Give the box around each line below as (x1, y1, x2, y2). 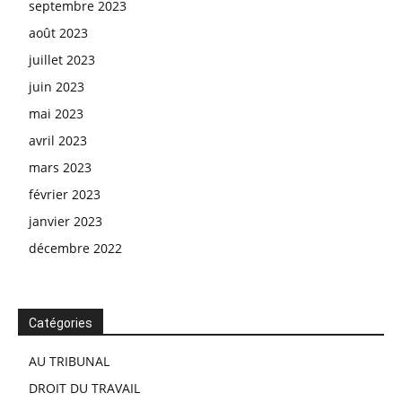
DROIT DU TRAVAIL (29, 380, 140, 397)
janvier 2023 (29, 213, 102, 230)
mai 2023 (29, 105, 83, 122)
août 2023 (29, 24, 88, 41)
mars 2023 (29, 159, 92, 176)
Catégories (29, 316, 92, 330)
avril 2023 (29, 132, 87, 149)
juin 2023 (29, 78, 84, 95)
